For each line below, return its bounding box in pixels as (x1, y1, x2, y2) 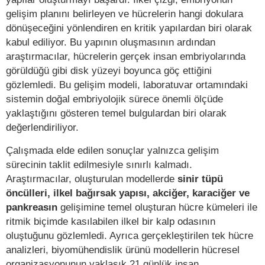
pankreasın (6, 201, 57, 213)
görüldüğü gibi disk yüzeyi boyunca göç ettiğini (6, 64, 212, 76)
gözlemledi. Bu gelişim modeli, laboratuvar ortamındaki (6, 78, 248, 91)
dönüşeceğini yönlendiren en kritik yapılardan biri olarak (6, 21, 252, 34)
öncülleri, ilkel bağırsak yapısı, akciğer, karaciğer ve (6, 186, 250, 199)
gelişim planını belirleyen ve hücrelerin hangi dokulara (6, 7, 243, 20)
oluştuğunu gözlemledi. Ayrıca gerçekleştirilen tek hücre (6, 229, 253, 241)
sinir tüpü (177, 172, 223, 185)
